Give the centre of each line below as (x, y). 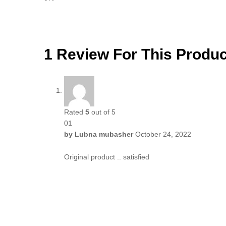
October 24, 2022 (163, 134)
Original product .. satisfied (107, 157)
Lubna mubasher (104, 134)
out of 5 (102, 112)
